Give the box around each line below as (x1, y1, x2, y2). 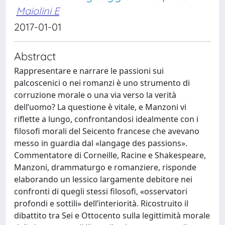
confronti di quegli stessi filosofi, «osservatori (14, 186, 187, 197)
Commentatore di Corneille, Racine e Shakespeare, (14, 150, 206, 161)
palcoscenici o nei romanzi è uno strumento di (14, 77, 190, 88)
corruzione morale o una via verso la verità (14, 89, 176, 100)
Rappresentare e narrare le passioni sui (14, 65, 164, 76)
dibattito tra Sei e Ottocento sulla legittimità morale (14, 210, 210, 221)
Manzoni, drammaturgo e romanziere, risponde (14, 162, 196, 173)
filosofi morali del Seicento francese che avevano (14, 126, 199, 137)
